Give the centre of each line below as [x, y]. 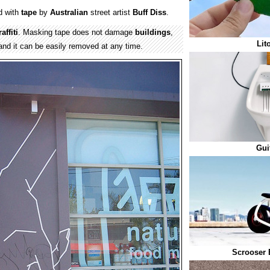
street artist [110, 12]
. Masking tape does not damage [77, 32]
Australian [69, 12]
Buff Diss [149, 12]
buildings [153, 32]
